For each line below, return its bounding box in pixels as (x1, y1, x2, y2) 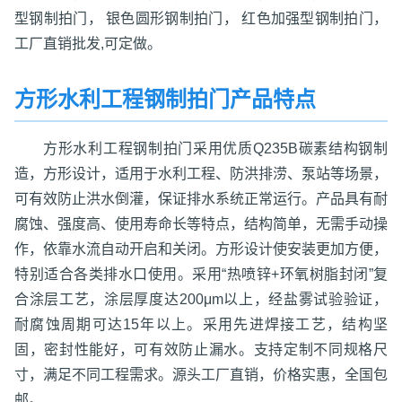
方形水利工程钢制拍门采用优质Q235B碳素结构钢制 (43, 141, 388, 156)
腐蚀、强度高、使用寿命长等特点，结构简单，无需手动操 (14, 216, 388, 232)
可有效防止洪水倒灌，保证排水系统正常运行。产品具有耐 (14, 191, 388, 206)
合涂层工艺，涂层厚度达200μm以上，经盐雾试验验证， (14, 292, 388, 307)
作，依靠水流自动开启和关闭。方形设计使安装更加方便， (14, 241, 388, 257)
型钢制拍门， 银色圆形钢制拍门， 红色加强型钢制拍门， (14, 11, 388, 26)
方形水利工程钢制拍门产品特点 (14, 87, 316, 111)
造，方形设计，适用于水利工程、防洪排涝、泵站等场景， (14, 166, 388, 181)
